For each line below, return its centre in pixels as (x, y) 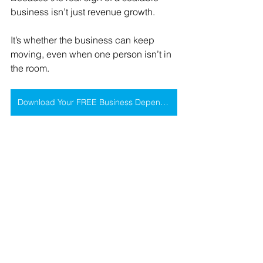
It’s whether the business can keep (84, 40)
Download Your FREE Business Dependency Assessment (164, 102)
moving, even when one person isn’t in (92, 54)
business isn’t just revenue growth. (83, 12)
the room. (30, 68)
